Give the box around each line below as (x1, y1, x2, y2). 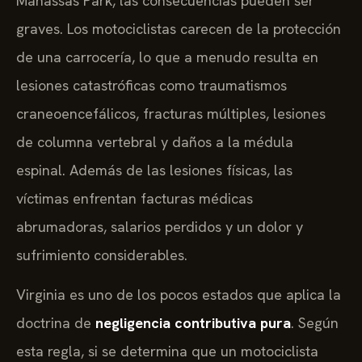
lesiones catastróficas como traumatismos (16, 75, 287, 95)
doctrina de (16, 314, 95, 333)
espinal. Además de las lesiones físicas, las (16, 160, 293, 179)
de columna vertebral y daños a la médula (16, 132, 293, 151)
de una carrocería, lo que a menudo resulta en (16, 47, 318, 66)
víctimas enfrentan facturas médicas (16, 188, 253, 208)
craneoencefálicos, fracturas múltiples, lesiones (16, 103, 326, 123)
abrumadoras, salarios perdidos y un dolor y (16, 217, 303, 236)
